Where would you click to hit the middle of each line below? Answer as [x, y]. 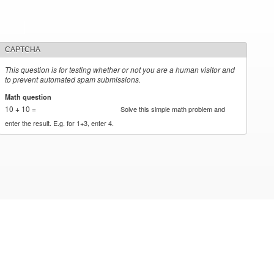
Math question [29, 96]
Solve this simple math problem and [173, 109]
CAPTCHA [23, 50]
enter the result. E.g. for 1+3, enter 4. [60, 123]
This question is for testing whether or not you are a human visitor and [120, 69]
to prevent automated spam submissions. [73, 79]
